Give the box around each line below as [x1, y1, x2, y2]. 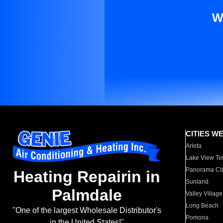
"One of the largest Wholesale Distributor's [12, 206, 161, 215]
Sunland [186, 178, 209, 185]
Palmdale [51, 186, 122, 205]
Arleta [186, 142, 202, 149]
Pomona [186, 214, 209, 221]
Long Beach [186, 202, 219, 209]
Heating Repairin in [13, 168, 160, 186]
